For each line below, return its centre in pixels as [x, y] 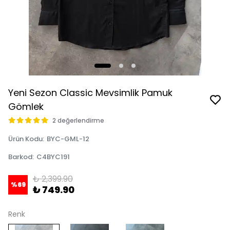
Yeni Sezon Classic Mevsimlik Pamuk [90, 93]
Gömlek [26, 107]
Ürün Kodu [25, 139]
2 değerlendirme [78, 120]
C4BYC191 [53, 157]
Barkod [20, 157]
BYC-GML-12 [68, 139]
